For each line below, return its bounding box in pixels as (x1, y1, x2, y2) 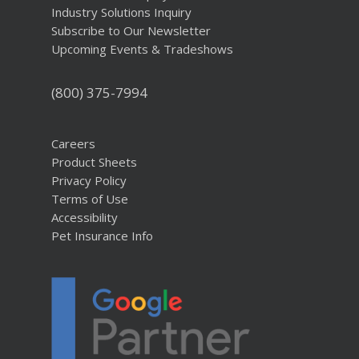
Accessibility (51, 209, 118, 226)
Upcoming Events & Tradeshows (51, 41, 233, 58)
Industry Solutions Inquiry (51, 4, 192, 21)
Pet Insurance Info (51, 228, 153, 244)
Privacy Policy (51, 172, 127, 189)
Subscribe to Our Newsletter (51, 22, 211, 39)
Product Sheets (51, 154, 137, 171)
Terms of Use (51, 191, 128, 208)
